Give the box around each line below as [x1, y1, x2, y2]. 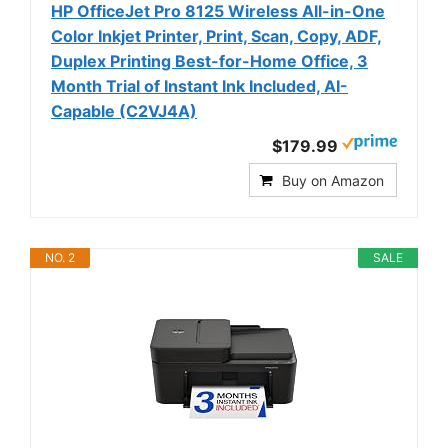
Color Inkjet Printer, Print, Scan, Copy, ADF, [51, 25, 382, 46]
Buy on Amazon [282, 171, 384, 189]
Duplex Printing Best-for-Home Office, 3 [51, 50, 368, 71]
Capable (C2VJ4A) [51, 100, 197, 121]
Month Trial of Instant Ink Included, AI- [51, 75, 348, 96]
